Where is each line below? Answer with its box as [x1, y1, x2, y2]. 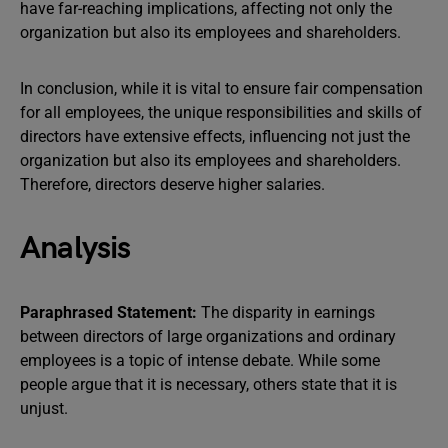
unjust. [20, 399, 68, 418]
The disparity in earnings [197, 303, 375, 322]
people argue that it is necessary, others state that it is [20, 375, 397, 394]
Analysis [20, 229, 131, 268]
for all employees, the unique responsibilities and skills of [20, 103, 422, 122]
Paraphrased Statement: [20, 303, 197, 322]
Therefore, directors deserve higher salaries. [20, 175, 329, 194]
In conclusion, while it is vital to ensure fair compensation [20, 79, 423, 98]
